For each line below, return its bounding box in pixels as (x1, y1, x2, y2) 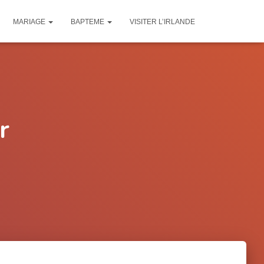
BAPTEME (71, 18, 106, 26)
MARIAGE (13, 18, 47, 26)
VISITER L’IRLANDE (130, 18, 195, 26)
